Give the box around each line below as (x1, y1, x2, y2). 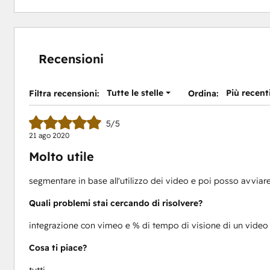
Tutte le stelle (106, 87, 163, 99)
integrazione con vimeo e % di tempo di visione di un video (28, 220, 268, 231)
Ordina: (188, 88, 219, 99)
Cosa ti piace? (28, 242, 87, 254)
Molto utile (28, 149, 94, 165)
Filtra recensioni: (28, 88, 99, 99)
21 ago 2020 (28, 131, 69, 140)
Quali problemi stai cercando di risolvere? (28, 198, 202, 209)
